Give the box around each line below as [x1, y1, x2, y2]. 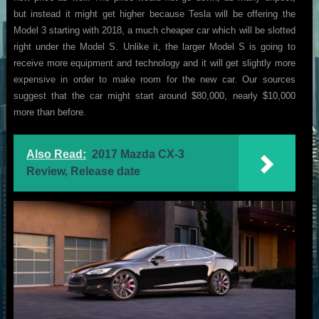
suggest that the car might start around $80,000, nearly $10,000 [13, 90, 296, 101]
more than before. [13, 106, 86, 117]
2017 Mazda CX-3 [91, 147, 184, 160]
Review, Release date [26, 164, 140, 177]
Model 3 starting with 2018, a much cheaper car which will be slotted [13, 24, 296, 36]
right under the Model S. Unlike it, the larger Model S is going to [13, 41, 296, 52]
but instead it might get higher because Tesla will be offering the [13, 8, 296, 19]
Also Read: [26, 147, 86, 160]
